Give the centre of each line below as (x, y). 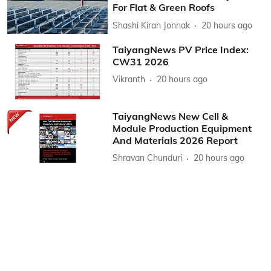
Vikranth (129, 80)
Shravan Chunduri (148, 158)
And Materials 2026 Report (175, 140)
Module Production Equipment (182, 128)
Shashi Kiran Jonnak (152, 25)
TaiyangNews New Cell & (171, 116)
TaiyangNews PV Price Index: (181, 49)
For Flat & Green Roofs (164, 8)
